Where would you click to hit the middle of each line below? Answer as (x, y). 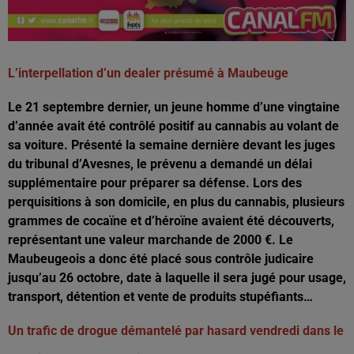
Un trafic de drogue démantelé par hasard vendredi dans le (176, 330)
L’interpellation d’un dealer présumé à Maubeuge (150, 73)
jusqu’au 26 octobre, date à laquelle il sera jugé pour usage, (177, 277)
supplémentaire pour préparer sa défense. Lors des (155, 183)
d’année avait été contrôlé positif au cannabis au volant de (173, 126)
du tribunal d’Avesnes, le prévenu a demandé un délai (160, 164)
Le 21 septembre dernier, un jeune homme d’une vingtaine (174, 107)
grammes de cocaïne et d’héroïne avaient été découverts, (171, 220)
